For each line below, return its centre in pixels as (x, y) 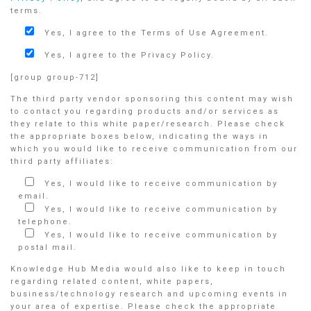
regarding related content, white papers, (112, 281)
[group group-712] (55, 77)
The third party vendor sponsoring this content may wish (152, 99)
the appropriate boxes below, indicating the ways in (140, 136)
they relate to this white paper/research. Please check (148, 124)
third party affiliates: (62, 161)
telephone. (45, 221)
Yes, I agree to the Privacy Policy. (128, 56)
